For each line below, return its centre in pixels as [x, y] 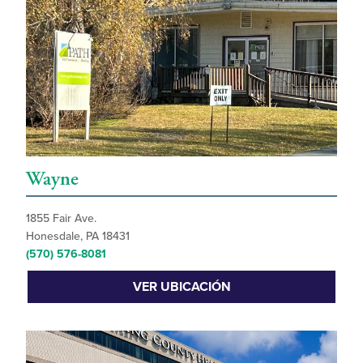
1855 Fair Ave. [61, 218]
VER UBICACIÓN [181, 286]
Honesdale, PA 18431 [78, 236]
